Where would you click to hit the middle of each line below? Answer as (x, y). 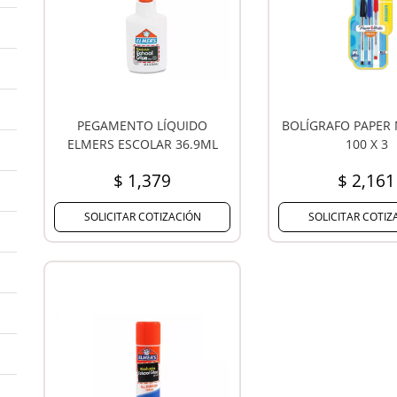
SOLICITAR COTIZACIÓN (142, 216)
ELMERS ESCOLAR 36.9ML (142, 144)
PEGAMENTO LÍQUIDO (143, 125)
